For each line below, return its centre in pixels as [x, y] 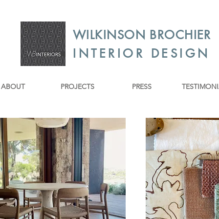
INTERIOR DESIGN [142, 54]
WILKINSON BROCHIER [142, 35]
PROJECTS [77, 87]
